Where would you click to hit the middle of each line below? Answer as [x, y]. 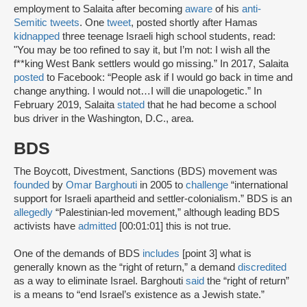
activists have [46, 226]
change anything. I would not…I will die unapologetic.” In [138, 91]
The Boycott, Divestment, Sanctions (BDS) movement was [146, 172]
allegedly [33, 213]
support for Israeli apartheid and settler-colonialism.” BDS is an [153, 199]
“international [258, 185]
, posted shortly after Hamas [194, 23]
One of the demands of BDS [78, 254]
